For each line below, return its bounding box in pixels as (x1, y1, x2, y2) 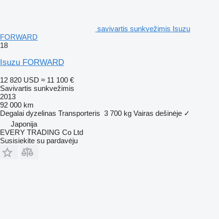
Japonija (11, 119, 37, 128)
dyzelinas (26, 109, 56, 117)
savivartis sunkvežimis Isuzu (97, 24, 190, 33)
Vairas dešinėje (133, 109, 182, 117)
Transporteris (58, 109, 100, 117)
